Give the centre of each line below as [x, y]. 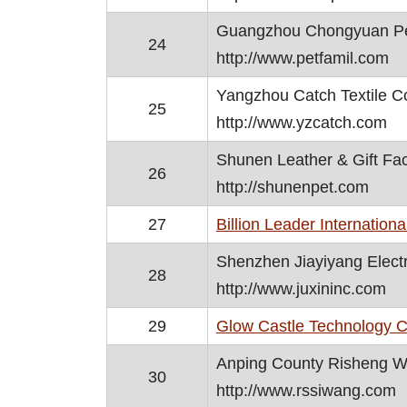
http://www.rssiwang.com [306, 391]
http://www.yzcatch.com [302, 123]
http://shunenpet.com [293, 187]
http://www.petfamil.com [303, 58]
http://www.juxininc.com [301, 289]
